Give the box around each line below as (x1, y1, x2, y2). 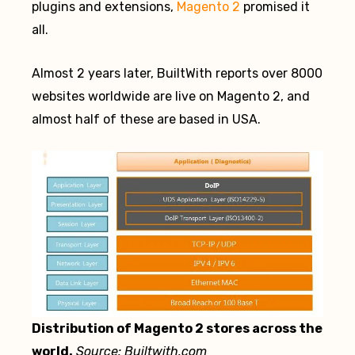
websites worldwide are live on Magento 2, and (32, 88, 310, 104)
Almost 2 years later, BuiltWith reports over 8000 (32, 65, 323, 81)
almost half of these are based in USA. (32, 111, 261, 127)
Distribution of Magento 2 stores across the (32, 320, 323, 336)
